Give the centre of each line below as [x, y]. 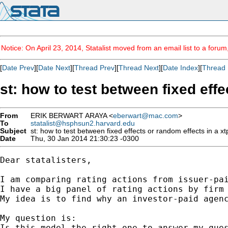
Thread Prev [94, 68]
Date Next [54, 68]
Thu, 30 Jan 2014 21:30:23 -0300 [83, 138]
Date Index [180, 68]
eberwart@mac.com [146, 116]
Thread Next [139, 68]
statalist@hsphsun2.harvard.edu [83, 123]
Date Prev [18, 68]
